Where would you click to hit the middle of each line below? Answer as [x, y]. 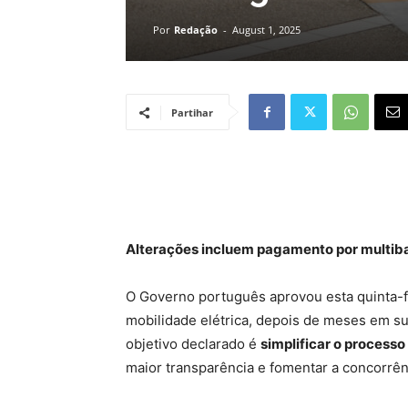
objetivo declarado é [193, 344]
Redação [196, 30]
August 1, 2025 [266, 30]
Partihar [192, 112]
